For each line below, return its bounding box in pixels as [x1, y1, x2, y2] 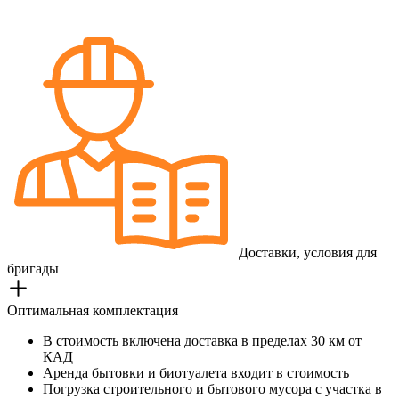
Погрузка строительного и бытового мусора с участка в [43, 381, 382, 396]
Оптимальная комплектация [7, 303, 178, 318]
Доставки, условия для [235, 245, 377, 260]
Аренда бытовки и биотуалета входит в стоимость [43, 365, 349, 380]
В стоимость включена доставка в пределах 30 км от [43, 333, 362, 348]
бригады [7, 261, 59, 276]
